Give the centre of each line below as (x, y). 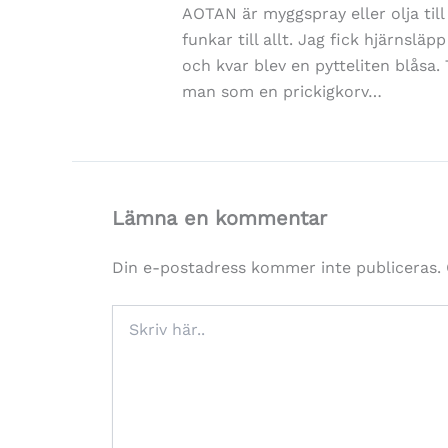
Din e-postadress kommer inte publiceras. (276, 267)
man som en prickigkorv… (282, 91)
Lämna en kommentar (219, 217)
